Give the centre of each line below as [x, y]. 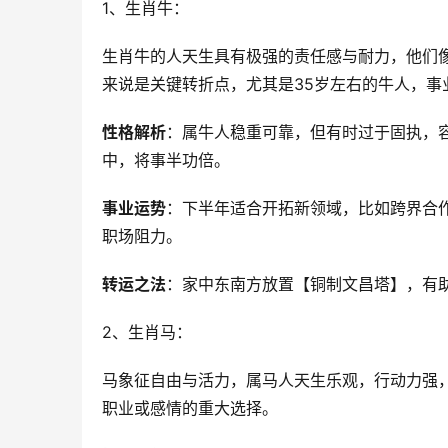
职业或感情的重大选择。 [190, 408]
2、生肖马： [147, 332]
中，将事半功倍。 [166, 160]
